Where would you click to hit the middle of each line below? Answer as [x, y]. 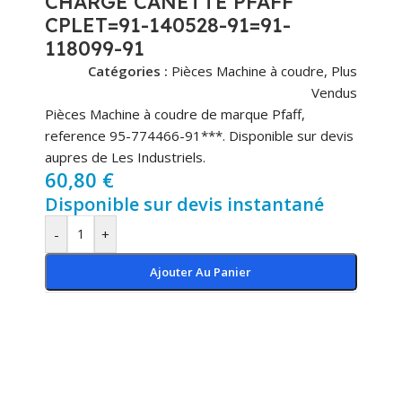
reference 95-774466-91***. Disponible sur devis [199, 136]
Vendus [334, 93]
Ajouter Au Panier [201, 272]
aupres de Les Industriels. [125, 157]
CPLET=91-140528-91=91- [168, 26]
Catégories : [127, 71]
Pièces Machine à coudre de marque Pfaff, [175, 114]
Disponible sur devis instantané [184, 205]
